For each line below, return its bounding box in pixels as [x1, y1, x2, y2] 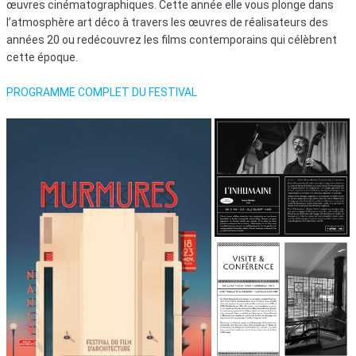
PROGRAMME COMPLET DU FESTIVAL [6, 85, 197, 99]
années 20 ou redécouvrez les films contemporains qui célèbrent [6, 33, 337, 46]
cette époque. [6, 50, 78, 64]
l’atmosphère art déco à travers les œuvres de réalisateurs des [6, 15, 328, 29]
